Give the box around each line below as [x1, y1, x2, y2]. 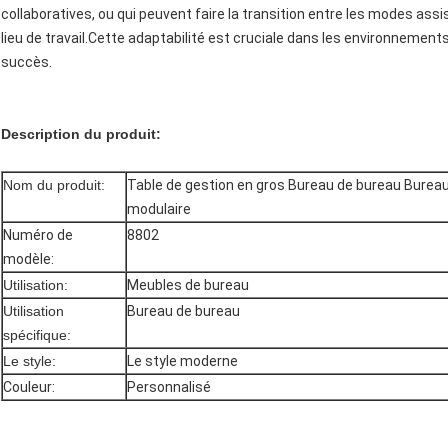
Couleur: [3, 379, 55, 396]
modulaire [127, 201, 191, 218]
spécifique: [3, 327, 71, 344]
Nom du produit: [3, 177, 105, 194]
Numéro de [3, 227, 73, 244]
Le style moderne [127, 353, 238, 370]
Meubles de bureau [127, 277, 249, 294]
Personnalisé [127, 379, 211, 396]
